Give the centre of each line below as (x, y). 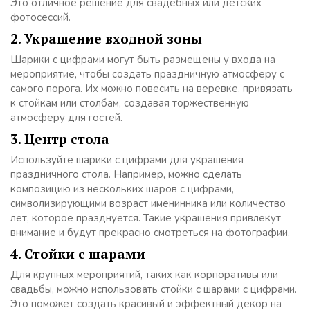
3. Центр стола (60, 138)
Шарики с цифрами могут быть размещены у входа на (143, 59)
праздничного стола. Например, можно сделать (126, 174)
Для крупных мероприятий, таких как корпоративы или (144, 274)
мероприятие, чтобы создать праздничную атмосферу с (147, 74)
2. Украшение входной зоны (106, 38)
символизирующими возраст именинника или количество (148, 203)
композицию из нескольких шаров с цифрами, (122, 189)
